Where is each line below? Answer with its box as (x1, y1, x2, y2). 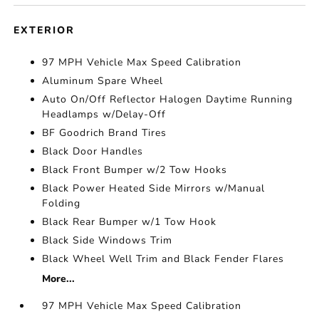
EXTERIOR (14, 23, 75, 37)
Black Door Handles (42, 145, 144, 158)
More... (42, 272, 75, 286)
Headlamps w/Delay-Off (42, 108, 167, 121)
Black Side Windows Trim (42, 234, 173, 247)
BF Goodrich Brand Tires (42, 126, 167, 140)
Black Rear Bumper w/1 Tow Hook (42, 215, 217, 229)
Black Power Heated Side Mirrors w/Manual (42, 182, 266, 195)
